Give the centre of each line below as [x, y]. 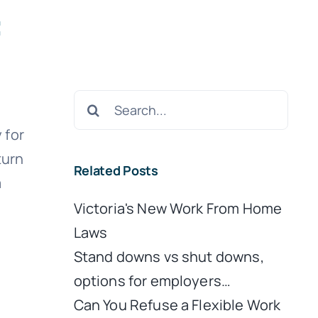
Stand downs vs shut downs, [169, 256]
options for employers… [152, 280]
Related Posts [116, 170]
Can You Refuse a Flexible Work [177, 305]
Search [96, 101]
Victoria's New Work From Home [178, 208]
